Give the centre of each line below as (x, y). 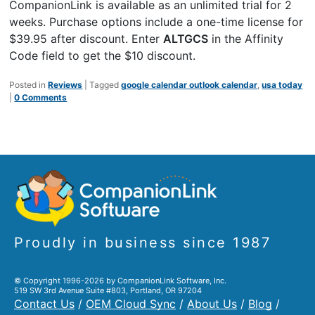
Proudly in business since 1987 (142, 242)
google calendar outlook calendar (189, 84)
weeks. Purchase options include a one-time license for (156, 21)
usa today (282, 84)
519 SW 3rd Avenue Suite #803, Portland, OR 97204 (108, 291)
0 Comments (41, 97)
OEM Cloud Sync (131, 304)
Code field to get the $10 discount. (103, 55)
